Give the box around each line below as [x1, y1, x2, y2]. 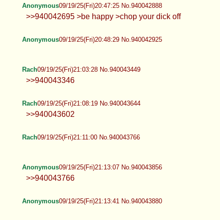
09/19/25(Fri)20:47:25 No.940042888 [58, 1, 162, 9]
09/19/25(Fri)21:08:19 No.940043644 [37, 99, 140, 107]
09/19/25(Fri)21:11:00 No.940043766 [37, 133, 140, 141]
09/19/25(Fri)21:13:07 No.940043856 [58, 163, 162, 171]
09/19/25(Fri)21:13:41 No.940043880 [58, 197, 162, 205]
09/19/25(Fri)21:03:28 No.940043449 [37, 65, 140, 73]
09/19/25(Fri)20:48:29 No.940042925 [58, 35, 162, 43]
